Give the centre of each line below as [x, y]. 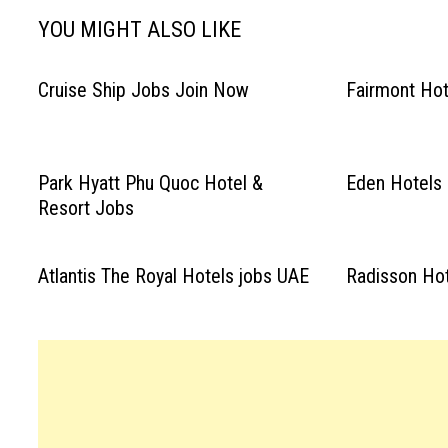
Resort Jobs [86, 208]
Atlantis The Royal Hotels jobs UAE [174, 276]
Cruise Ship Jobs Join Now [144, 90]
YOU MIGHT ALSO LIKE [140, 29]
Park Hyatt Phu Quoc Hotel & [151, 183]
